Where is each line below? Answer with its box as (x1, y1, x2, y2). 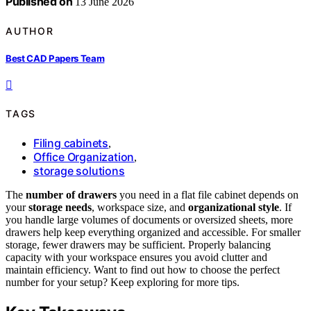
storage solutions (33, 163, 125, 178)
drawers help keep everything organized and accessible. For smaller (6, 226, 301, 238)
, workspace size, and (92, 201, 188, 213)
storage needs (28, 201, 92, 213)
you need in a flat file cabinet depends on (117, 188, 299, 201)
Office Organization (33, 149, 135, 164)
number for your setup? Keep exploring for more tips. (6, 276, 239, 288)
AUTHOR (6, 24, 54, 37)
